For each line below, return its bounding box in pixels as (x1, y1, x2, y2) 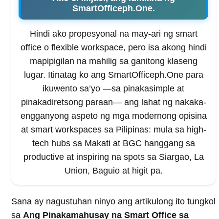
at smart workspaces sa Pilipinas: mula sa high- (21, 125, 206, 135)
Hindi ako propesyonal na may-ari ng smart (29, 29, 197, 39)
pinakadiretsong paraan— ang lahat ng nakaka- (21, 97, 206, 108)
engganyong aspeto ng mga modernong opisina (20, 111, 207, 121)
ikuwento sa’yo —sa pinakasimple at (43, 84, 184, 94)
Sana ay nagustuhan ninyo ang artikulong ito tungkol (11, 197, 216, 207)
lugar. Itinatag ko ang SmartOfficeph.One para (23, 70, 203, 80)
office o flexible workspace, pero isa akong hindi (20, 43, 207, 53)
